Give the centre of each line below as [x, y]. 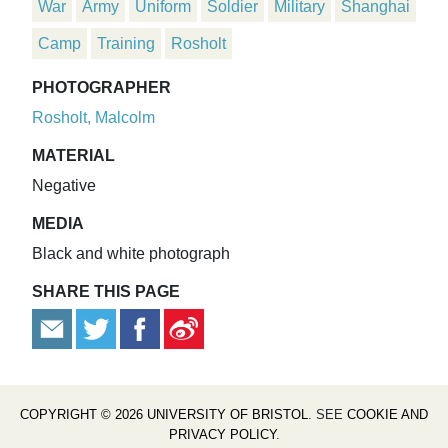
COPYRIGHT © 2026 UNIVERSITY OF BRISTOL [164, 414]
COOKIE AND [387, 414]
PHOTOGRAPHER [101, 87]
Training [126, 43]
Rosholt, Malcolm [93, 117]
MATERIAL [73, 155]
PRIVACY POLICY [222, 434]
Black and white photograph [131, 253]
